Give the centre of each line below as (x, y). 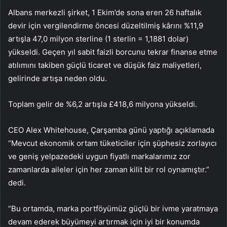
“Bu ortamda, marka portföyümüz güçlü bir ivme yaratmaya (113, 209)
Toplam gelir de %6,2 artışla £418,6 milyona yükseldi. (103, 104)
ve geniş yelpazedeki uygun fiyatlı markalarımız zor (99, 157)
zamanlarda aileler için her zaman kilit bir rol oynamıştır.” (109, 170)
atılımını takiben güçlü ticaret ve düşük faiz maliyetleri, (105, 65)
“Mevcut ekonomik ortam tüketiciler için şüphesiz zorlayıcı (112, 143)
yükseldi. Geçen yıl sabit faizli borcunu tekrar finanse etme (113, 52)
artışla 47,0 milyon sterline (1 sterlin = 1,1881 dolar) (98, 39)
